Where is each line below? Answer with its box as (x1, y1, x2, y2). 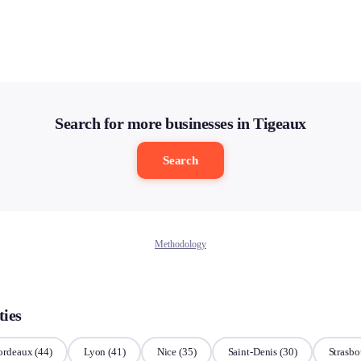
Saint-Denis (227, 346, 278, 359)
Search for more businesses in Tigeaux (55, 114, 306, 132)
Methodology (155, 238, 206, 250)
